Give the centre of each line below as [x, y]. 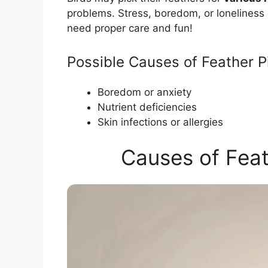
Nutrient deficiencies [147, 107]
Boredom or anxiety [144, 92]
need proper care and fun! [130, 28]
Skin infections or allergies [160, 122]
